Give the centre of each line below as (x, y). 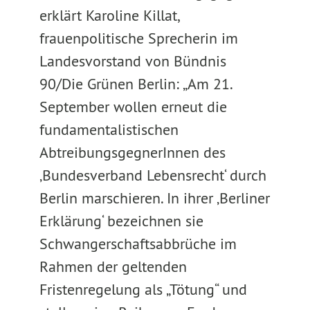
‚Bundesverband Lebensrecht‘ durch (153, 175)
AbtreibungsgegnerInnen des (132, 152)
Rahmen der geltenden (113, 266)
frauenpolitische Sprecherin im (138, 38)
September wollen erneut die (133, 107)
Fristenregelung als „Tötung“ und (143, 289)
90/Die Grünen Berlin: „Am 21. (135, 84)
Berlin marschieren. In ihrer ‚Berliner (154, 198)
